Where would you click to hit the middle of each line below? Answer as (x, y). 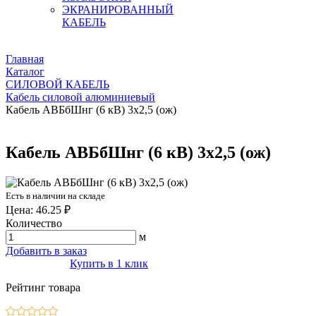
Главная (25, 59)
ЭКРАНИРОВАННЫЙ (118, 10)
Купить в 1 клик (109, 263)
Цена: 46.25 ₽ (38, 209)
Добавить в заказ (46, 250)
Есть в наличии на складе (55, 195)
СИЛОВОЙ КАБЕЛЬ (57, 84)
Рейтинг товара (43, 287)
